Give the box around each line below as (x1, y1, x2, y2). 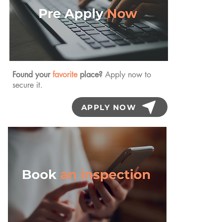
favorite (53, 69, 80, 80)
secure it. (12, 80, 43, 90)
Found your (12, 69, 53, 80)
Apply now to (105, 69, 151, 80)
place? (80, 69, 105, 80)
